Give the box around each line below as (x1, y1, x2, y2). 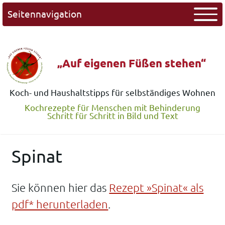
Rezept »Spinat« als (109, 181, 204, 194)
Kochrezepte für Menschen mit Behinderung (25, 102, 200, 113)
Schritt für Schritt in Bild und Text (47, 110, 178, 121)
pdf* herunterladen (12, 198, 108, 211)
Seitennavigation (7, 8, 82, 20)
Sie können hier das (12, 181, 109, 194)
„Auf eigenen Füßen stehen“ (57, 56, 206, 69)
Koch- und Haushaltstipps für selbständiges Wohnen (10, 88, 215, 98)
